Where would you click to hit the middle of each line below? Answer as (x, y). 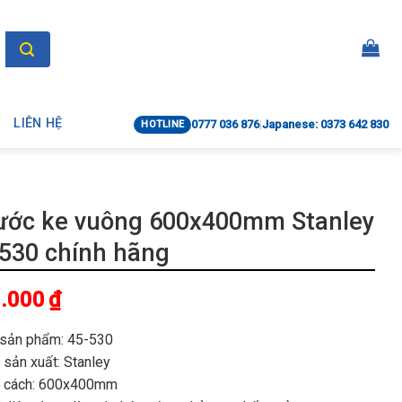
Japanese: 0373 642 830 (325, 124)
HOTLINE (162, 124)
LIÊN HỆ (38, 123)
